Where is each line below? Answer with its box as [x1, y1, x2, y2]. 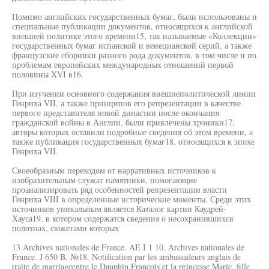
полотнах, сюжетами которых [12, 222, 119, 234]
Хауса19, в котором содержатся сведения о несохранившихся [12, 213, 233, 224]
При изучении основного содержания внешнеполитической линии [12, 88, 256, 99]
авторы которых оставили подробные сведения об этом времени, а [12, 126, 253, 138]
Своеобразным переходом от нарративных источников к [12, 165, 216, 176]
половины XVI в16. [12, 68, 83, 80]
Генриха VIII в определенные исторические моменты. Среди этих [12, 193, 251, 205]
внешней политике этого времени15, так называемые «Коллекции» [12, 30, 256, 41]
